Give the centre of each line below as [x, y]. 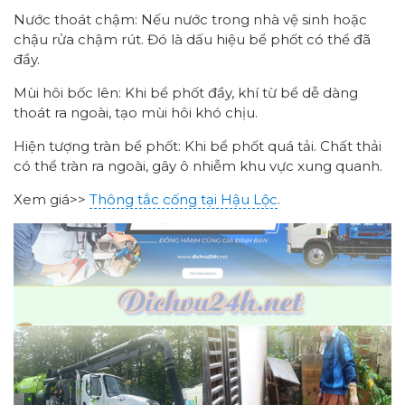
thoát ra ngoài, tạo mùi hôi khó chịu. [136, 112]
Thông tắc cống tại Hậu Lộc [184, 199]
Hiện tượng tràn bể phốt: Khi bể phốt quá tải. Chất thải [198, 146]
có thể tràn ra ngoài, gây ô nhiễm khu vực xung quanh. [198, 165]
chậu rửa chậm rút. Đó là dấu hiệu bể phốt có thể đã [192, 39]
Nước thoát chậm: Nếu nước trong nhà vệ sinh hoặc [190, 19]
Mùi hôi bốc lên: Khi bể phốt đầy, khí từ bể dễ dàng [186, 92]
